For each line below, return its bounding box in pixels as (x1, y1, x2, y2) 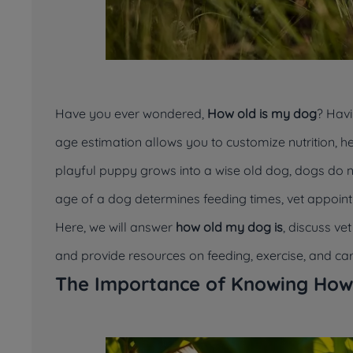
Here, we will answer (55, 219, 176, 235)
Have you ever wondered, (55, 106, 207, 121)
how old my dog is (176, 219, 283, 235)
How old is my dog (207, 106, 317, 121)
